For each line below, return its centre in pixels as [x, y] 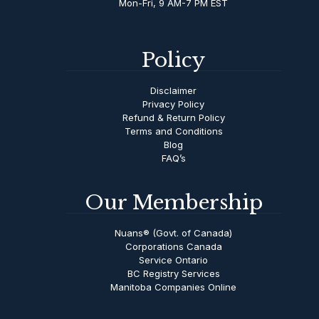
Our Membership [173, 203]
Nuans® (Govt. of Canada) [173, 233]
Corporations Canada [173, 247]
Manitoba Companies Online [173, 287]
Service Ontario [173, 260]
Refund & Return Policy [173, 118]
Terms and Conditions [173, 131]
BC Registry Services [173, 274]
